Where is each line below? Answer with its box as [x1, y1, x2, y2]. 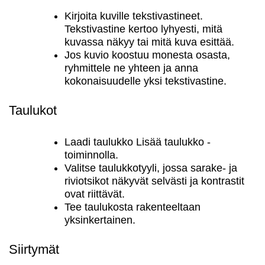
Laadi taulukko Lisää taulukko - [64, 136, 211, 148]
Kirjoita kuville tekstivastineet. [64, 10, 203, 22]
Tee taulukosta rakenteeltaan [64, 201, 201, 213]
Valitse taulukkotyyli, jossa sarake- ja [64, 162, 237, 174]
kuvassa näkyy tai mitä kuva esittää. [64, 36, 234, 48]
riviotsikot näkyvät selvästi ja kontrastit [64, 175, 244, 187]
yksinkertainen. [64, 214, 135, 226]
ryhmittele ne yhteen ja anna [64, 62, 198, 74]
